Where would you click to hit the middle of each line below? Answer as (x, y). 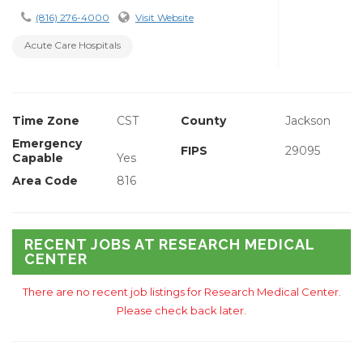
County (203, 121)
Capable (38, 158)
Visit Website (164, 18)
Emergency (47, 144)
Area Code (45, 181)
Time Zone (46, 121)
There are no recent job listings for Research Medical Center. (181, 292)
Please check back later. (181, 311)
